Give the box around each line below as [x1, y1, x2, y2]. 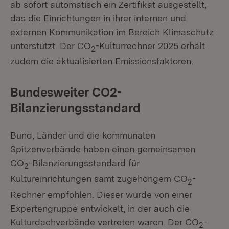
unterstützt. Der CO [10, 40, 91, 51]
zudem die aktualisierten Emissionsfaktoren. [10, 56, 193, 67]
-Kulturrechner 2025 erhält [96, 40, 205, 51]
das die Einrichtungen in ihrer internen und [10, 12, 186, 24]
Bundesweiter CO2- [10, 85, 121, 100]
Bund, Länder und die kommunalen [10, 130, 155, 141]
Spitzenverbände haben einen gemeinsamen [10, 144, 195, 155]
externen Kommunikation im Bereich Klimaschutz [10, 26, 214, 37]
